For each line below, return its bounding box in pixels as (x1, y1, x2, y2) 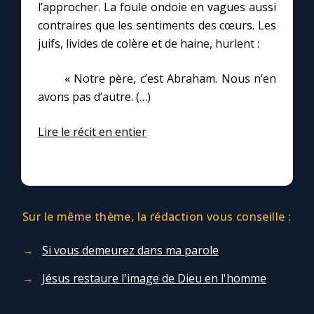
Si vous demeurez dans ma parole (42, 243, 219, 259)
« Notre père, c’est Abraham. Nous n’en (38, 71, 276, 87)
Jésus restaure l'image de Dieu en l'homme (42, 271, 266, 287)
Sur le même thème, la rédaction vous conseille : (22, 209, 292, 225)
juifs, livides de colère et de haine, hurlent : (38, 36, 259, 52)
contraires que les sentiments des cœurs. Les (38, 18, 276, 34)
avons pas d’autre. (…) (38, 89, 151, 105)
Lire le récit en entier (38, 124, 146, 140)
